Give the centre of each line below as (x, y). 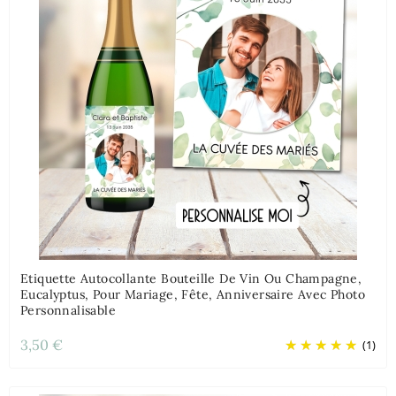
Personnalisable (68, 311)
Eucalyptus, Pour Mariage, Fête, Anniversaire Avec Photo (193, 295)
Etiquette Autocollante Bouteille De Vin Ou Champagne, (191, 279)
